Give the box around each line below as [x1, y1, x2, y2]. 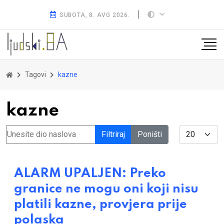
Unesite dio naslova [5, 125, 74, 135]
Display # [179, 125, 213, 135]
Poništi [137, 129, 162, 139]
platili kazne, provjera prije [14, 198, 187, 211]
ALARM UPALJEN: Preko [14, 167, 166, 180]
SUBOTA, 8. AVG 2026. [59, 11, 130, 18]
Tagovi [25, 70, 46, 79]
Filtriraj [101, 129, 125, 139]
